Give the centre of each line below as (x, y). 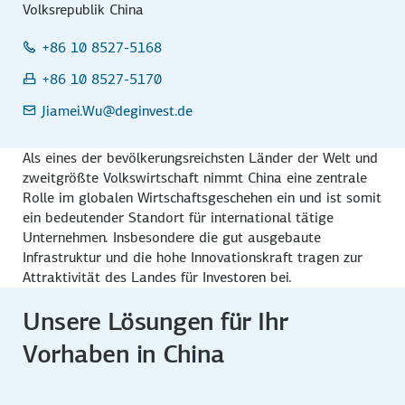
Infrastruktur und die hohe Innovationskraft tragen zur (193, 257)
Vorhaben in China (124, 353)
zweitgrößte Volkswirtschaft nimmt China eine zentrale (195, 177)
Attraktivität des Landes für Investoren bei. (158, 277)
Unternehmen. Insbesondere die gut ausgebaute (172, 237)
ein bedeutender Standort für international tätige (179, 217)
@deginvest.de (148, 110)
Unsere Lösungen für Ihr (155, 321)
